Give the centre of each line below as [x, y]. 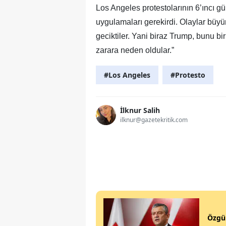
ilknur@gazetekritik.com [154, 120]
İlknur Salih [140, 110]
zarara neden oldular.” [135, 50]
